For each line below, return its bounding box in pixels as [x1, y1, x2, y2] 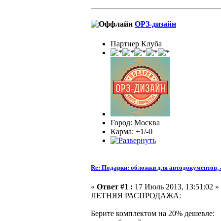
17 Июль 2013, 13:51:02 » [133, 182, 219, 191]
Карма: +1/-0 [110, 127, 152, 136]
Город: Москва [110, 118, 160, 127]
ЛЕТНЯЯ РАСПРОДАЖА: [91, 191, 181, 200]
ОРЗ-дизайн [135, 20, 176, 29]
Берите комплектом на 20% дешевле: [91, 209, 215, 218]
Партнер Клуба [110, 39, 162, 48]
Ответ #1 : [97, 182, 133, 191]
